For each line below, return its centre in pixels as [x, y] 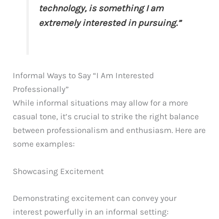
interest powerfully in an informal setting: [91, 211]
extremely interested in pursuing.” [110, 23]
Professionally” [41, 89]
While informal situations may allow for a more [101, 103]
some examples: [44, 144]
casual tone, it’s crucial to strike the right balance [106, 117]
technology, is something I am [101, 9]
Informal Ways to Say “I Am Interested [84, 76]
